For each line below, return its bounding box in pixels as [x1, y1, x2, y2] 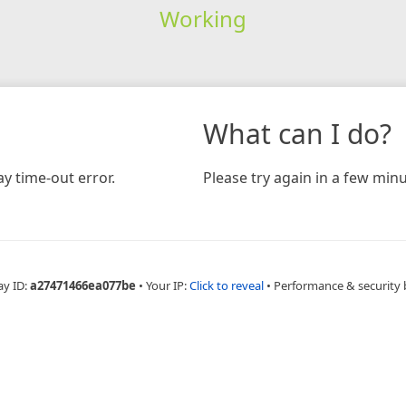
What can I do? [203, 114, 391, 152]
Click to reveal [188, 276, 264, 294]
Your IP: [145, 276, 189, 294]
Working [159, 3, 246, 34]
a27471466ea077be [29, 276, 136, 294]
